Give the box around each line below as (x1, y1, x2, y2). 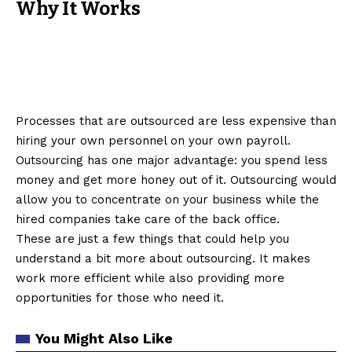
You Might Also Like (35, 329, 173, 346)
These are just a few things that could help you (16, 231, 289, 246)
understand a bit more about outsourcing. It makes (16, 251, 310, 266)
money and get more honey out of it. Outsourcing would (16, 172, 336, 187)
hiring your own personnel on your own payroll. (16, 133, 291, 148)
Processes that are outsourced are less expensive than (16, 113, 336, 128)
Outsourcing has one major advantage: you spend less (16, 152, 328, 167)
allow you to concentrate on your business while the (16, 192, 319, 207)
